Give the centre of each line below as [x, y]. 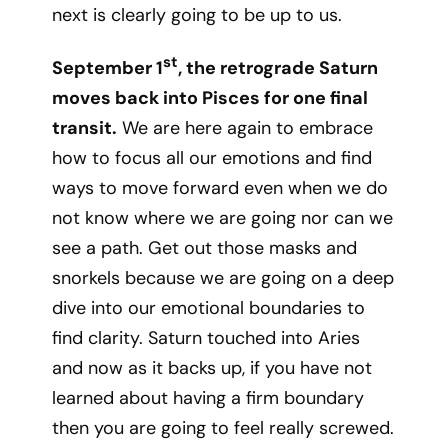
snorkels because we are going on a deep [223, 278]
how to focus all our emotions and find [212, 158]
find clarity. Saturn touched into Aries [206, 338]
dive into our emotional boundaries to [209, 308]
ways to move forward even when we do [220, 188]
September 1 [108, 68]
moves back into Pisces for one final [210, 98]
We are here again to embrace [245, 128]
